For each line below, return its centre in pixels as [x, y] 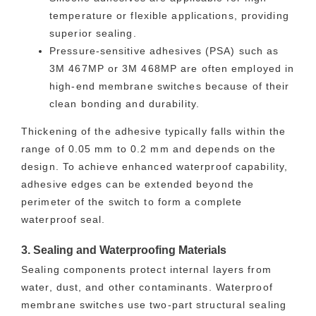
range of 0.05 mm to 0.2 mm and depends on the [149, 149]
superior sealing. [93, 34]
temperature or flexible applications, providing [169, 16]
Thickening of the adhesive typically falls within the [154, 132]
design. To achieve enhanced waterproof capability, [155, 167]
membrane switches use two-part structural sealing [154, 305]
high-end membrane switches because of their [170, 86]
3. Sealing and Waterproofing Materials [124, 250]
